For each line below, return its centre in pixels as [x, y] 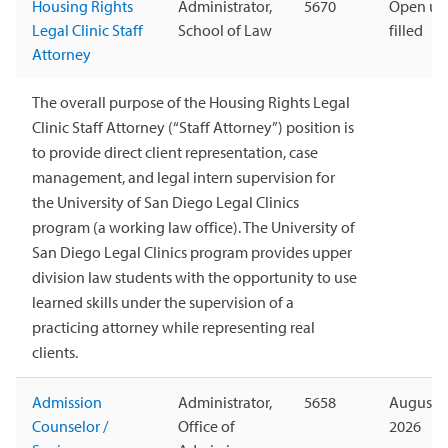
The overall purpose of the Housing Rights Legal [191, 102]
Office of [206, 426]
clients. [55, 352]
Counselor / [70, 426]
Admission [67, 402]
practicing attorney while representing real [173, 327]
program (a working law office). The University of [193, 227]
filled [406, 30]
